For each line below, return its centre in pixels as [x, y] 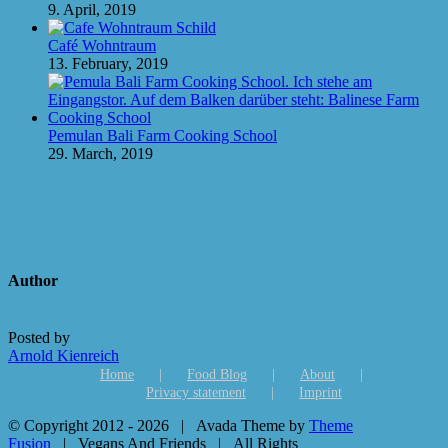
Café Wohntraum [102, 45]
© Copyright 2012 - [72, 426]
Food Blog [217, 375]
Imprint [320, 393]
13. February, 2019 [108, 63]
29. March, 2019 [100, 153]
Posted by [39, 338]
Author [33, 281]
